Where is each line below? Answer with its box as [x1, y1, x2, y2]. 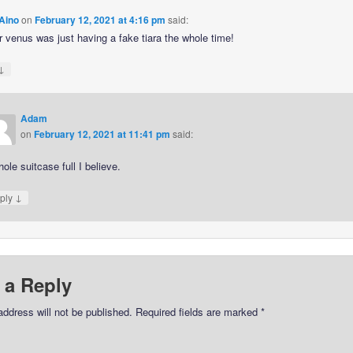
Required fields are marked [132, 304, 261, 320]
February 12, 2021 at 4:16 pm [34, 13, 165, 28]
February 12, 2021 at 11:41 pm [34, 126, 171, 141]
